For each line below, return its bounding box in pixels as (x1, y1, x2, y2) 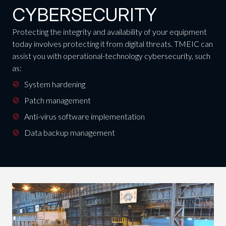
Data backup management (24, 128, 115, 138)
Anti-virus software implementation (24, 111, 145, 122)
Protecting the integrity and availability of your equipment (12, 27, 207, 37)
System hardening (24, 79, 85, 89)
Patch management (24, 95, 91, 105)
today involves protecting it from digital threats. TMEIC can (12, 39, 213, 49)
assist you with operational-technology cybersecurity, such (12, 51, 210, 61)
